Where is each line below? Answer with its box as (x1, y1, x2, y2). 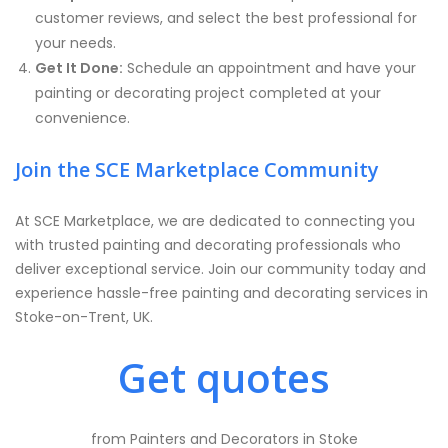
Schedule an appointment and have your (123, 58, 416, 78)
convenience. (35, 108, 130, 128)
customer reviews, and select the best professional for (35, 8, 417, 28)
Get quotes (118, 350, 330, 405)
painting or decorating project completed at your (35, 83, 381, 103)
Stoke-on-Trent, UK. (15, 307, 153, 327)
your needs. (35, 33, 116, 53)
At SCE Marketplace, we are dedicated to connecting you (15, 211, 415, 231)
